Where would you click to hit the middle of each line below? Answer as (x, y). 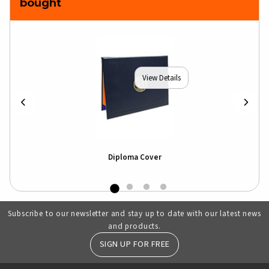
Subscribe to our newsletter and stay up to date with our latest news (134, 214)
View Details (162, 77)
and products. (134, 226)
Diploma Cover (134, 157)
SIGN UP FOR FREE (134, 244)
